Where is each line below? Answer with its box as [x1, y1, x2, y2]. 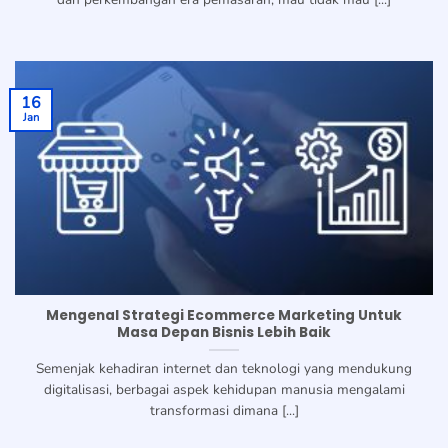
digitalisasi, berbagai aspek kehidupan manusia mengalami [43, 380, 405, 400]
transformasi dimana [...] [149, 401, 299, 421]
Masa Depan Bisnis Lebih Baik [117, 323, 331, 343]
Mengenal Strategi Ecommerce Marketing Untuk [46, 306, 402, 326]
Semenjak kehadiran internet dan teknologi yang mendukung [36, 359, 412, 379]
